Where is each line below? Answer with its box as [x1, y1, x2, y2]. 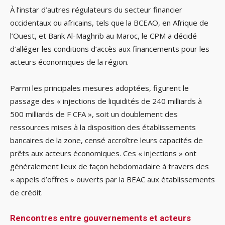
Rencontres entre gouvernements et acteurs [10, 213, 191, 223]
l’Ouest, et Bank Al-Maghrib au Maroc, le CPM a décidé [10, 31, 197, 41]
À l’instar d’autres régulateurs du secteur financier [10, 5, 182, 15]
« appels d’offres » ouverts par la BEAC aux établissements [10, 174, 215, 185]
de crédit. [10, 187, 43, 198]
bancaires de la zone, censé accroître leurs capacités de [10, 135, 203, 146]
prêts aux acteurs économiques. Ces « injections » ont [10, 148, 196, 159]
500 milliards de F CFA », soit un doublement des [10, 109, 178, 120]
